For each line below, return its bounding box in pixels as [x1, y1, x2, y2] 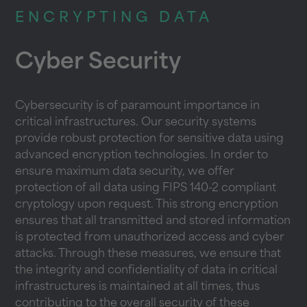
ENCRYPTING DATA [15, 11, 214, 25]
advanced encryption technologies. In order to [15, 149, 269, 161]
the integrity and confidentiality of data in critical [15, 265, 278, 276]
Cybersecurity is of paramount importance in [15, 100, 260, 112]
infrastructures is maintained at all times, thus [15, 281, 260, 293]
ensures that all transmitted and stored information [15, 215, 291, 227]
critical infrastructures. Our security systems [15, 116, 257, 128]
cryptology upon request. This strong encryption [15, 199, 279, 210]
